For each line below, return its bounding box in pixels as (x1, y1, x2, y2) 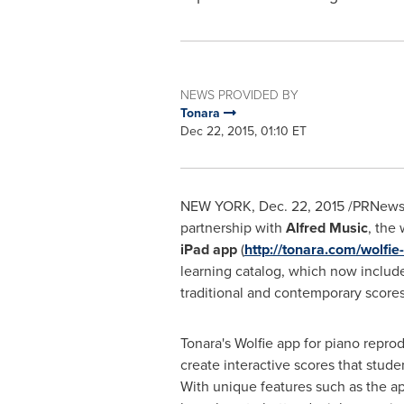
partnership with (179, 217, 286, 238)
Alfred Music (285, 217, 368, 238)
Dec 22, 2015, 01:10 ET (179, 122, 307, 141)
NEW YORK (179, 196, 252, 216)
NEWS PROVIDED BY (179, 86, 298, 105)
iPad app (179, 239, 241, 260)
